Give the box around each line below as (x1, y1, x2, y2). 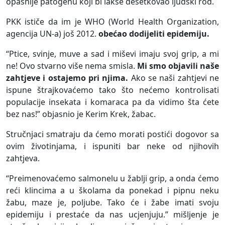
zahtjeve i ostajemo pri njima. (6, 72, 129, 84)
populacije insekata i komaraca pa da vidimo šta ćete (6, 96, 219, 108)
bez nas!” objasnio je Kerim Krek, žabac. (6, 108, 156, 120)
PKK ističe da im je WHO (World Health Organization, (6, 16, 219, 28)
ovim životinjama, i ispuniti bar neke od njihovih (6, 141, 219, 152)
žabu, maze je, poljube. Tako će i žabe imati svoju (6, 197, 219, 208)
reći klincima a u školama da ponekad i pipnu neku (6, 185, 219, 196)
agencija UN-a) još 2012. (6, 28, 98, 40)
